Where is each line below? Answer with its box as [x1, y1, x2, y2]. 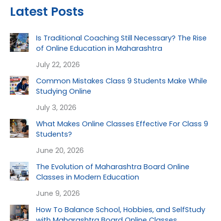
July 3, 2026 [36, 102, 76, 112]
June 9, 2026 [36, 188, 80, 198]
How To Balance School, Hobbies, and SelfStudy [36, 204, 205, 215]
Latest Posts [10, 2, 84, 20]
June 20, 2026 [36, 145, 84, 155]
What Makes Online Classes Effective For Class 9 [36, 118, 208, 129]
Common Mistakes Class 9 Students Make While [36, 75, 207, 86]
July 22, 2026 [36, 59, 80, 70]
